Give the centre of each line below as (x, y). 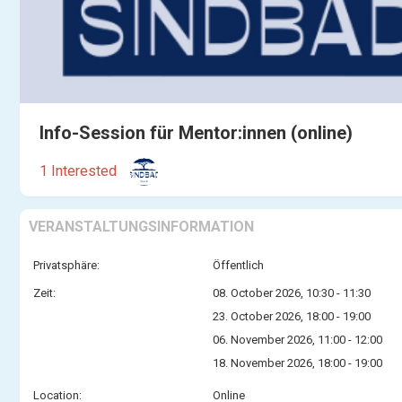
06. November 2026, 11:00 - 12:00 (297, 339)
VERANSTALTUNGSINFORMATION (141, 226)
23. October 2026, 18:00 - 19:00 (292, 316)
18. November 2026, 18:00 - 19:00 (297, 363)
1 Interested (78, 170)
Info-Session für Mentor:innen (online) (196, 132)
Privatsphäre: (66, 265)
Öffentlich (238, 265)
